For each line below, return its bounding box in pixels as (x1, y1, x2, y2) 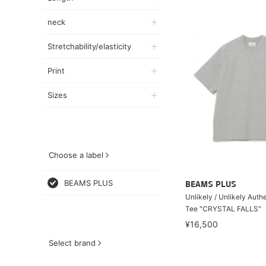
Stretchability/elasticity (47, 42, 131, 51)
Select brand (49, 238, 96, 248)
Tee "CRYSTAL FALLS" (185, 204, 261, 213)
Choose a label (49, 150, 103, 160)
